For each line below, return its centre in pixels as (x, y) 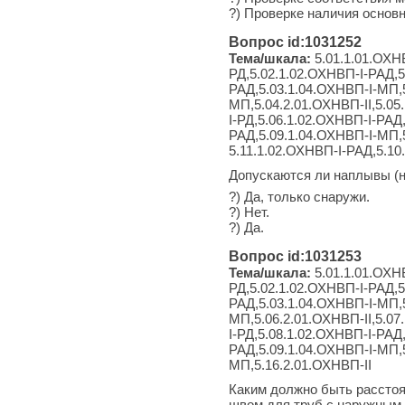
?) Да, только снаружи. (299, 196)
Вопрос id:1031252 (295, 42)
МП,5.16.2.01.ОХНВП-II (300, 364)
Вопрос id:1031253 (295, 256)
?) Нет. (249, 212)
